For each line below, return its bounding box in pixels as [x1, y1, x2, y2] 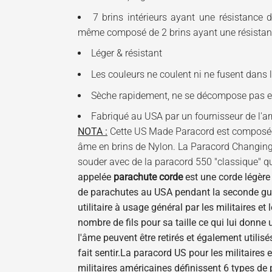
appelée [78, 171, 114, 183]
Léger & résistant [91, 47, 162, 59]
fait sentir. [78, 247, 120, 259]
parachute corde [114, 171, 183, 183]
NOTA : [78, 126, 107, 138]
